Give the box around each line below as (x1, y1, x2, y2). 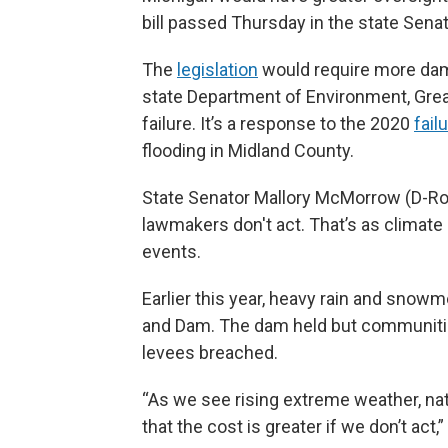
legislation (177, 58, 258, 80)
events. (142, 240, 201, 262)
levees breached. (142, 341, 278, 363)
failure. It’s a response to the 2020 (142, 112, 414, 134)
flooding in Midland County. (142, 139, 354, 161)
